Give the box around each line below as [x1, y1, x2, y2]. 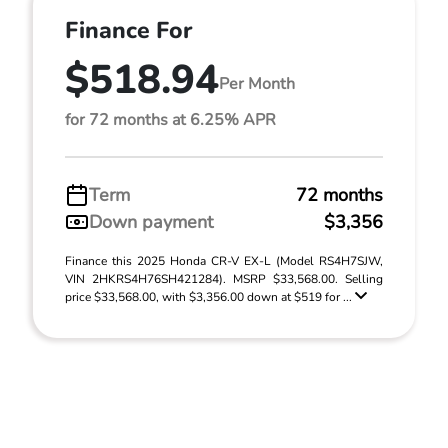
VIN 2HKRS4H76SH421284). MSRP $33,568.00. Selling [65, 270, 383, 287]
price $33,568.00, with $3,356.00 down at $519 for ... [65, 288, 355, 305]
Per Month [219, 73, 295, 96]
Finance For [65, 14, 192, 46]
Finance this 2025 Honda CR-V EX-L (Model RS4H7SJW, [65, 252, 383, 269]
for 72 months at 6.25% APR [65, 108, 276, 131]
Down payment [89, 209, 213, 234]
